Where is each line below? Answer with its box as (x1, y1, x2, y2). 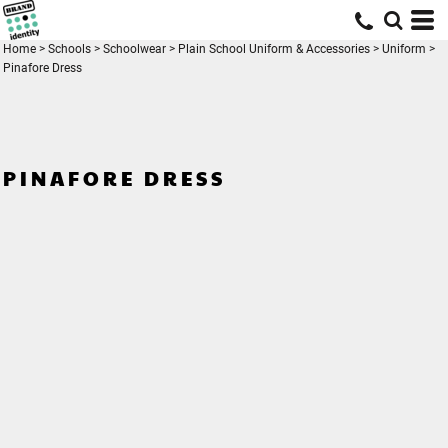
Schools (48, 42, 91, 56)
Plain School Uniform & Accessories (178, 42, 370, 56)
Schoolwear (103, 42, 166, 56)
